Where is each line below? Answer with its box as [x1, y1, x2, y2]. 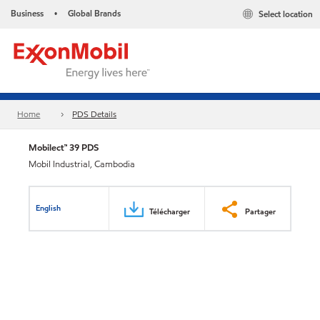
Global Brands [68, 7, 121, 19]
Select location [259, 8, 313, 21]
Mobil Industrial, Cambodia [29, 158, 135, 171]
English [36, 201, 61, 214]
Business [11, 7, 44, 19]
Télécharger [149, 205, 190, 217]
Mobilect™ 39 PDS [29, 141, 99, 154]
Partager [245, 205, 276, 217]
